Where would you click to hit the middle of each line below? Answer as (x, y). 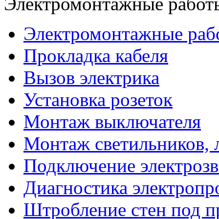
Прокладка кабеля (96, 55)
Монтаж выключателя (112, 121)
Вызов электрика (91, 77)
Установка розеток (98, 99)
